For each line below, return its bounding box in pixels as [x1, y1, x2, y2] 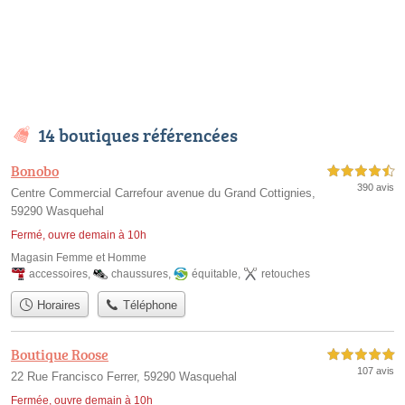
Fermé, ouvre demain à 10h [11, 229, 146, 242]
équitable [192, 268, 238, 281]
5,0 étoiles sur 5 [327, 349, 394, 360]
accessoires [29, 268, 88, 281]
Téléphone [119, 297, 178, 312]
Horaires [33, 297, 80, 312]
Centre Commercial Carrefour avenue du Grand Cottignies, [11, 186, 316, 201]
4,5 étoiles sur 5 [327, 166, 394, 177]
